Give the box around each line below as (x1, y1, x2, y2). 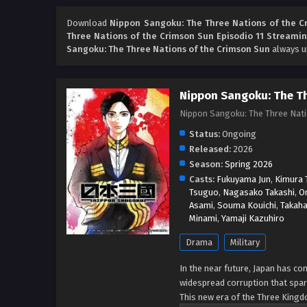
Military (230, 237, 260, 248)
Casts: (189, 174, 214, 185)
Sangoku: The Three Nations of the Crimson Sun (66, 44, 270, 55)
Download (66, 18, 110, 29)
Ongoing (220, 129, 256, 140)
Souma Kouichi (217, 200, 276, 211)
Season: (189, 159, 223, 170)
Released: (189, 144, 231, 155)
